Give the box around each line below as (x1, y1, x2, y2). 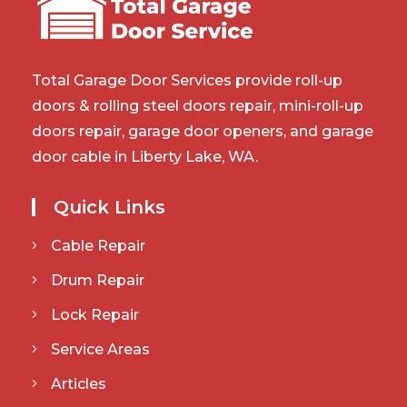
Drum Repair (51, 271, 144, 289)
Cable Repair (51, 236, 145, 254)
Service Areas (51, 340, 150, 358)
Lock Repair (51, 305, 139, 323)
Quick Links (54, 195, 165, 218)
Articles (51, 374, 106, 392)
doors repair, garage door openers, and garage (32, 122, 373, 140)
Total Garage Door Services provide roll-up (32, 71, 342, 89)
